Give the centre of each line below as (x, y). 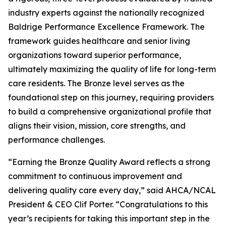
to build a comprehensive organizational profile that (110, 112)
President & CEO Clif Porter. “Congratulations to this (108, 205)
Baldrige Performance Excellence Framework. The (106, 27)
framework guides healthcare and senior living (99, 41)
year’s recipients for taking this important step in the (109, 219)
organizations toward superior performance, (95, 55)
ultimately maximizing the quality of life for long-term (112, 69)
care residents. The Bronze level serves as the (96, 83)
